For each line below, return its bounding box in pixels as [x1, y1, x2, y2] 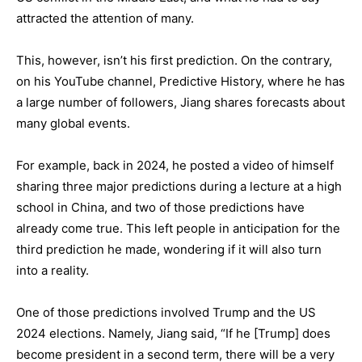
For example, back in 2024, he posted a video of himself [16, 158, 334, 173]
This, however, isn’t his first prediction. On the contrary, [16, 53, 332, 68]
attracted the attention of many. [16, 11, 194, 26]
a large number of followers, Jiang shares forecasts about [16, 95, 345, 110]
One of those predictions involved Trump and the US [16, 305, 316, 320]
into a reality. [16, 263, 89, 278]
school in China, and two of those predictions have [16, 200, 305, 215]
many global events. [16, 116, 130, 131]
